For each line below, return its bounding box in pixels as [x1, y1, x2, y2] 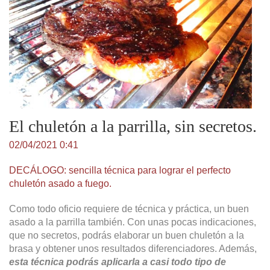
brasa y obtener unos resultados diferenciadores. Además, [9, 243, 257, 254]
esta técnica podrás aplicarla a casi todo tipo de [9, 257, 226, 268]
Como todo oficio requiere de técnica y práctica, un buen [9, 204, 249, 215]
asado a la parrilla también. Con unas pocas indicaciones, [9, 217, 256, 228]
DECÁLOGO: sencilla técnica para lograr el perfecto [9, 165, 231, 176]
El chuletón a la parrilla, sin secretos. [9, 117, 257, 136]
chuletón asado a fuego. [9, 178, 111, 189]
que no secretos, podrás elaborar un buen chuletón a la [9, 230, 244, 241]
